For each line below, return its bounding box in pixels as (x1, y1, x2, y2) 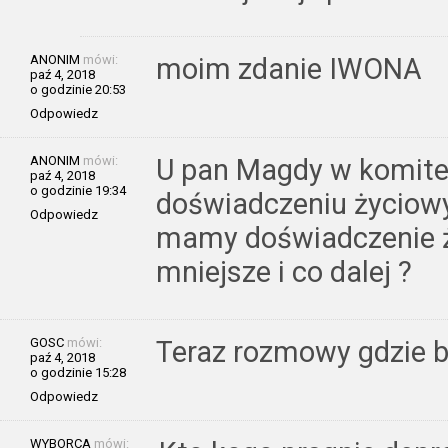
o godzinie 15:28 (30, 364, 126, 380)
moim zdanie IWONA (156, 51, 422, 86)
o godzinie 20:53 (30, 81, 126, 97)
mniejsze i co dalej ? (156, 254, 412, 289)
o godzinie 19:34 (30, 182, 126, 198)
